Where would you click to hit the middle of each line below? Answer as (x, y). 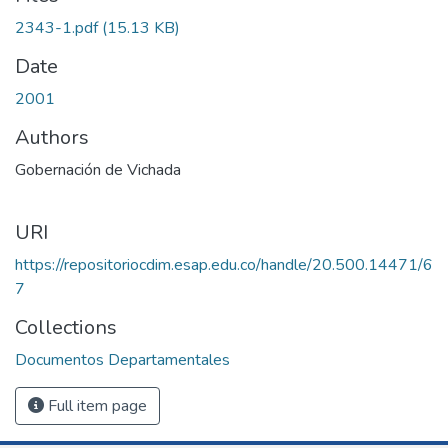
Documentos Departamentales (122, 359)
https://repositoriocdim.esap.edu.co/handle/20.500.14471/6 (224, 264)
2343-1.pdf (58, 27)
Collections (66, 327)
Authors (52, 137)
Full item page (95, 405)
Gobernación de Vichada (98, 169)
